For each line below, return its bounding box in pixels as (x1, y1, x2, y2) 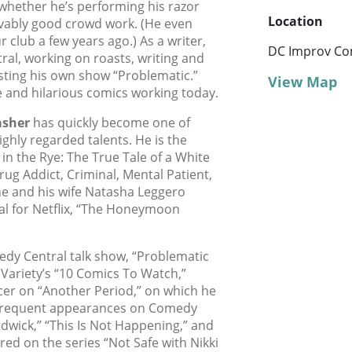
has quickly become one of (30, 114, 190, 132)
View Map (268, 72, 337, 92)
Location (268, 13, 323, 31)
